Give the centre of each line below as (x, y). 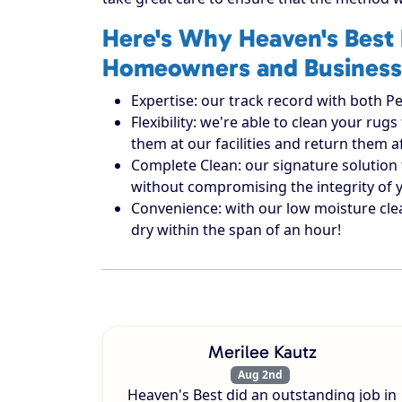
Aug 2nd (260, 374)
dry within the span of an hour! (236, 229)
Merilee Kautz (262, 351)
